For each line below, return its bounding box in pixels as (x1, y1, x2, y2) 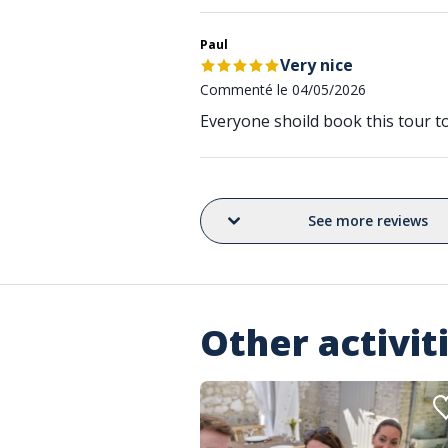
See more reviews (307, 211, 428, 230)
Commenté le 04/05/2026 (200, 80, 366, 99)
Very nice (280, 54, 353, 76)
